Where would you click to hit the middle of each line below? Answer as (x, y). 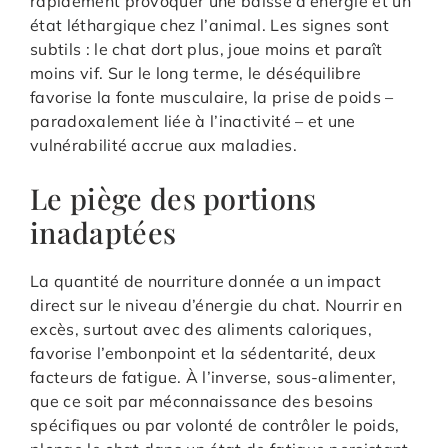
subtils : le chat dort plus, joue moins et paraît (206, 48)
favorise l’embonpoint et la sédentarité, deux (203, 352)
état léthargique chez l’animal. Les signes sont (210, 24)
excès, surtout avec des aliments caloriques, (201, 328)
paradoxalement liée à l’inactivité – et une (193, 120)
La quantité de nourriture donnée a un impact (206, 280)
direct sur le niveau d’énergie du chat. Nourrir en (216, 304)
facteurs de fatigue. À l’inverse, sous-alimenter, (213, 376)
